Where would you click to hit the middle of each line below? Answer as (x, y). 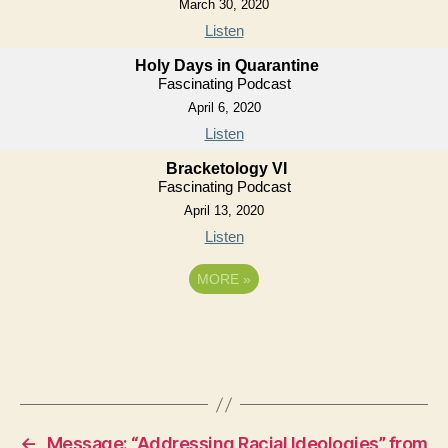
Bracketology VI (226, 168)
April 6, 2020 (224, 107)
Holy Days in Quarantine (226, 65)
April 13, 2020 (224, 210)
